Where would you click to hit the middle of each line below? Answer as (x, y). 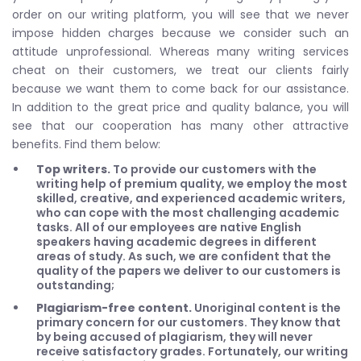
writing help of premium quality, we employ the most (192, 184)
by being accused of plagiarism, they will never (174, 337)
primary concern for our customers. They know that (189, 322)
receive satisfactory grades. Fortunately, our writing (192, 351)
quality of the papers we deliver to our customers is (189, 271)
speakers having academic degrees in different (176, 242)
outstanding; (75, 285)
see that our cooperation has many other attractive (180, 126)
